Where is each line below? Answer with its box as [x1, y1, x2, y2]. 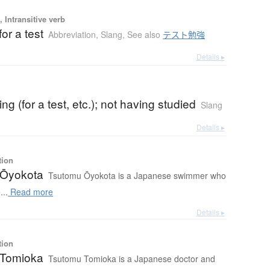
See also [127, 28, 163, 41]
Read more [8, 186, 54, 198]
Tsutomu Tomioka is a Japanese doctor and [48, 253, 216, 265]
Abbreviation [48, 28, 96, 41]
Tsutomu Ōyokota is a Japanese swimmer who [48, 169, 227, 182]
